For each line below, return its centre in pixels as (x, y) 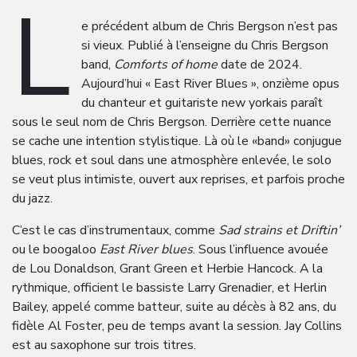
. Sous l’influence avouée (261, 249)
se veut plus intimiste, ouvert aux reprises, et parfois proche (178, 179)
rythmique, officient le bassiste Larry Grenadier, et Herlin (169, 288)
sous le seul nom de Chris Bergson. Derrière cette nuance (172, 122)
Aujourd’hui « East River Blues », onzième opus (211, 84)
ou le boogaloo (54, 249)
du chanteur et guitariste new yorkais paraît (202, 103)
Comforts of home (166, 65)
